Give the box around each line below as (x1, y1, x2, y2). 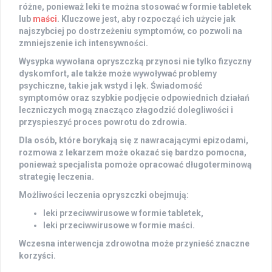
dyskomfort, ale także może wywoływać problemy (19, 69, 217, 79)
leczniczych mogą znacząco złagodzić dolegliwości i (19, 105, 233, 115)
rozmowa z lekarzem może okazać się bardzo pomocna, (19, 148, 246, 158)
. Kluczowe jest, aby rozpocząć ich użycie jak (57, 14, 236, 24)
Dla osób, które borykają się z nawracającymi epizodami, (19, 135, 248, 146)
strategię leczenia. (19, 172, 94, 182)
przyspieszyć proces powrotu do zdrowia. (19, 117, 187, 127)
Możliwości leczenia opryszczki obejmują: (19, 190, 189, 200)
